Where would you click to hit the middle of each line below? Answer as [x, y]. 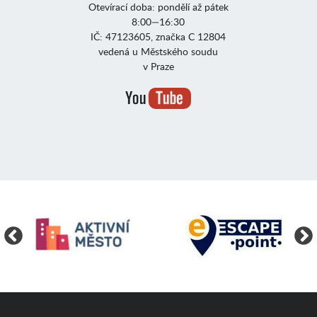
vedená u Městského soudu [158, 51]
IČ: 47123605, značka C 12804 [158, 36]
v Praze [158, 66]
